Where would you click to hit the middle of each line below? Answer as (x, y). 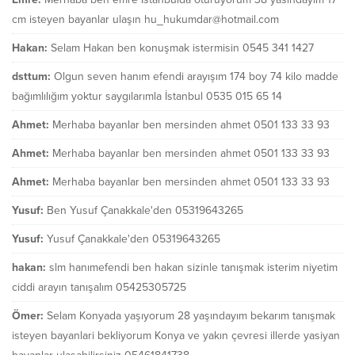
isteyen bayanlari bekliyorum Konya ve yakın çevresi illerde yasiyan (176, 335)
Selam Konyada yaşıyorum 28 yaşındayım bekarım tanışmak (191, 315)
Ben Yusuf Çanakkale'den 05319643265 (145, 210)
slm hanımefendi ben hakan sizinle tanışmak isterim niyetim (193, 267)
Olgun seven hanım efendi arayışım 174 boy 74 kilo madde (196, 76)
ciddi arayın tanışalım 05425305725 (99, 287)
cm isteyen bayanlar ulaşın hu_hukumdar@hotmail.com (145, 19)
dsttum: (31, 76)
